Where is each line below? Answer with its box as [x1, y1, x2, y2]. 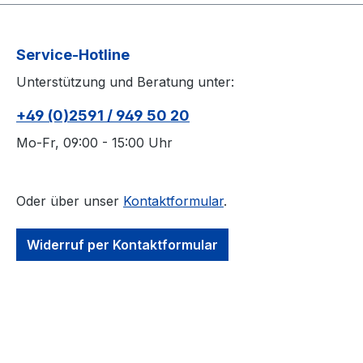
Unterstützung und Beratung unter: [16, 74, 234, 91]
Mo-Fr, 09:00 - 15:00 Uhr [16, 135, 173, 152]
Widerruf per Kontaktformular [27, 237, 218, 254]
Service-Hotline [16, 46, 130, 64]
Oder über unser [16, 193, 123, 210]
